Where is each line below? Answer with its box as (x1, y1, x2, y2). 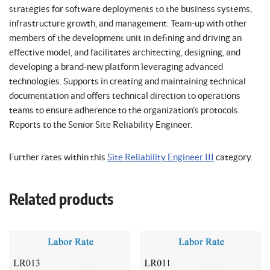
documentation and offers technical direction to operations (9, 90, 240, 101)
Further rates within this (9, 152, 107, 162)
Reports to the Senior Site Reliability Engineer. (9, 119, 192, 130)
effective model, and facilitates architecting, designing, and (9, 47, 240, 57)
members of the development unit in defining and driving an (9, 33, 242, 43)
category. (214, 152, 253, 162)
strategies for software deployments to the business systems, (9, 4, 252, 14)
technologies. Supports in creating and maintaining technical (9, 76, 246, 86)
